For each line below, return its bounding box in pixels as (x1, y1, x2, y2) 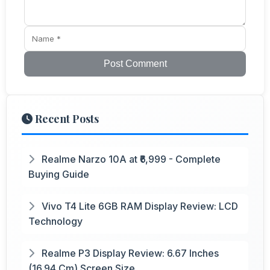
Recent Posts (33, 111, 99, 126)
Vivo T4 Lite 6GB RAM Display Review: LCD (39, 199, 238, 212)
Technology (28, 215, 83, 227)
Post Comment (103, 58, 167, 69)
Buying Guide (28, 168, 89, 180)
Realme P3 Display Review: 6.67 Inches (39, 246, 219, 259)
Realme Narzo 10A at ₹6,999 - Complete (39, 152, 221, 165)
